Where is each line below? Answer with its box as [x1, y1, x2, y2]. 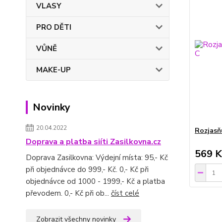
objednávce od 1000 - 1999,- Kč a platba [26, 176, 165, 186]
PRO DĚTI [36, 22, 71, 32]
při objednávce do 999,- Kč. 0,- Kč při [26, 165, 149, 174]
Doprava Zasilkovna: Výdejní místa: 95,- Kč [26, 153, 168, 163]
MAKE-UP [36, 65, 71, 75]
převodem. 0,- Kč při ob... [26, 188, 111, 198]
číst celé [111, 188, 139, 198]
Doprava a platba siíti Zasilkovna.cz [26, 136, 161, 147]
